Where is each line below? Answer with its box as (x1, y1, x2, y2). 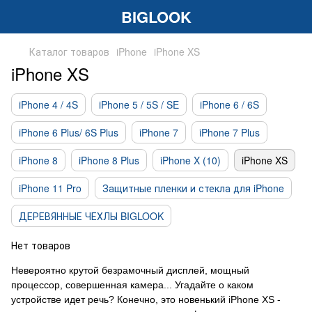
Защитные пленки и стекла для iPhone (102, 181, 284, 195)
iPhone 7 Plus (199, 125, 260, 139)
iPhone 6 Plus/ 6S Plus (19, 125, 118, 139)
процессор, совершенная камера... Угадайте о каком (11, 279, 253, 290)
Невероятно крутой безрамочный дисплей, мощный (11, 265, 249, 276)
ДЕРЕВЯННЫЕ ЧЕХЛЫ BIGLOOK (19, 209, 164, 223)
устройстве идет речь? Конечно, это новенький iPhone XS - (11, 294, 281, 305)
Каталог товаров (29, 45, 109, 58)
